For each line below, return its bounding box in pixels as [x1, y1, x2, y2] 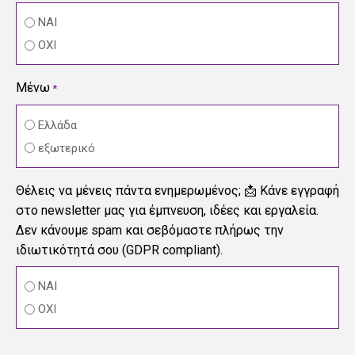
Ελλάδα [38, 117, 77, 132]
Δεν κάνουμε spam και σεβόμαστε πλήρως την [16, 222, 284, 238]
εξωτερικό [38, 140, 95, 155]
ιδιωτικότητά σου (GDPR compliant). [16, 242, 223, 258]
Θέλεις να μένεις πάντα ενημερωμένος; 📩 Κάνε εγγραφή [16, 182, 339, 198]
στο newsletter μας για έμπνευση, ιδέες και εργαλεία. [16, 202, 319, 218]
